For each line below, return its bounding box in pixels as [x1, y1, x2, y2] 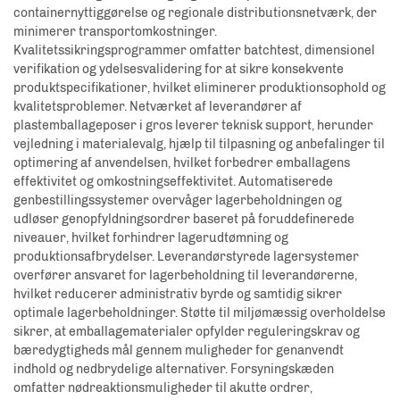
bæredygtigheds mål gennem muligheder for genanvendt [13, 342, 344, 358]
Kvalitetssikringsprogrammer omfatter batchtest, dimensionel [13, 42, 375, 58]
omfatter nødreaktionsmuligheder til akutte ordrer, [13, 379, 312, 396]
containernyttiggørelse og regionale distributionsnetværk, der [13, 4, 377, 21]
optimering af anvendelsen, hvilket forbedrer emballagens [13, 154, 350, 171]
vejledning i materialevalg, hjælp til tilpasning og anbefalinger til [13, 136, 385, 152]
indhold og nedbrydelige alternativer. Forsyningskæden [13, 361, 334, 377]
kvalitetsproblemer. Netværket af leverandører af [13, 98, 302, 114]
